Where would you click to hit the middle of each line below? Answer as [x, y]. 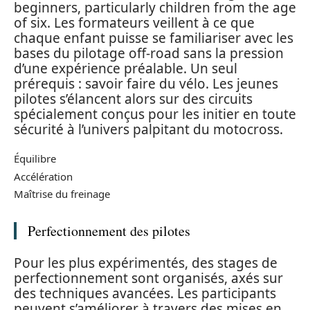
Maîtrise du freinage [62, 194]
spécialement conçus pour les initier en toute [155, 114]
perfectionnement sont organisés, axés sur [148, 278]
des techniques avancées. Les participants [145, 293]
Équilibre [35, 158]
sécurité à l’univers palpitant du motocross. [148, 129]
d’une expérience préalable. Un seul [126, 68]
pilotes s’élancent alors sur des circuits [133, 99]
